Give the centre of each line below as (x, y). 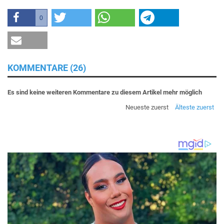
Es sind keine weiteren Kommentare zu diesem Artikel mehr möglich (105, 92)
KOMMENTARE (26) (47, 68)
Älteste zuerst (194, 107)
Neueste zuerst (147, 107)
